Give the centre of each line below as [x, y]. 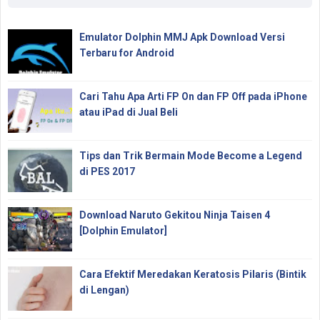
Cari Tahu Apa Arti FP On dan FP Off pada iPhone [193, 97]
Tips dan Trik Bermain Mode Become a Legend [191, 156]
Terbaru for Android [127, 53]
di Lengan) [104, 290]
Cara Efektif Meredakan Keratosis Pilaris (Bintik [193, 275]
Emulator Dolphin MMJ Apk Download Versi [182, 37]
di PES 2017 [107, 172]
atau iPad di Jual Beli [129, 112]
